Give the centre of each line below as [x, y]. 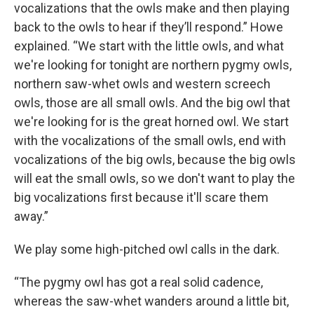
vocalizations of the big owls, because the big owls [155, 159]
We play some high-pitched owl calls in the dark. [147, 249]
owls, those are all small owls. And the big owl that [152, 103]
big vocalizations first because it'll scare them [141, 197]
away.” [31, 216]
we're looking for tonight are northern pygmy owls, [153, 65]
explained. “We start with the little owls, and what [149, 46]
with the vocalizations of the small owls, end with [150, 141]
